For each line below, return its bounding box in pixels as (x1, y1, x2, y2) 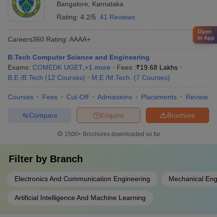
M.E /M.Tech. (92, 74, 132, 81)
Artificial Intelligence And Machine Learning (15, 194, 146, 201)
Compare (29, 111, 58, 119)
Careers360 (8, 35, 44, 43)
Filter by (9, 154, 50, 164)
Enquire (100, 111, 124, 119)
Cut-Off (66, 93, 89, 101)
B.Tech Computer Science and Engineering (8, 53, 150, 61)
